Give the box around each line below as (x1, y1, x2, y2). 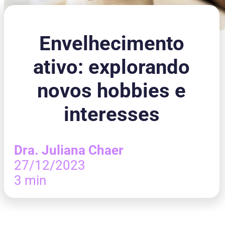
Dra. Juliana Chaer (14, 143, 124, 158)
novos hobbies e (37, 79, 186, 103)
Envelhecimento (39, 32, 184, 56)
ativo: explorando (33, 55, 190, 79)
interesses (63, 102, 160, 127)
